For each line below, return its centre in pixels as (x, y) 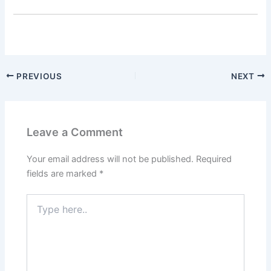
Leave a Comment (75, 132)
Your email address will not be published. (110, 159)
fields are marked (63, 174)
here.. (38, 212)
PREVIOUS (38, 76)
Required (214, 159)
